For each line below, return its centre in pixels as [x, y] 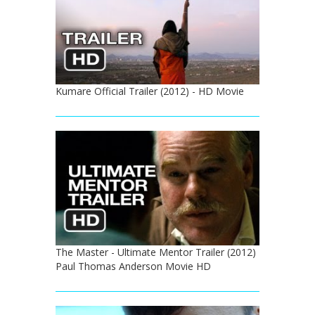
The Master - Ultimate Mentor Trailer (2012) [156, 252]
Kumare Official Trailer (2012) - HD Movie [150, 91]
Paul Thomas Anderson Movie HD [133, 266]
